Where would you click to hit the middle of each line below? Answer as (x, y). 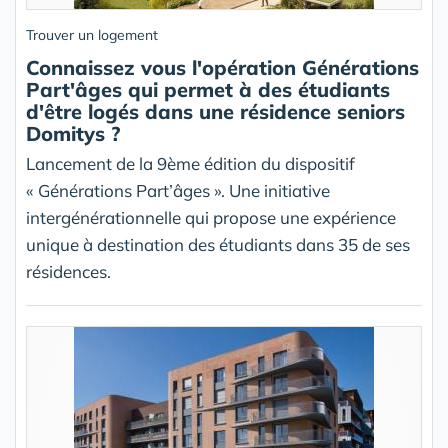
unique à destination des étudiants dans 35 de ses (218, 245)
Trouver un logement (92, 35)
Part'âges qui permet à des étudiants (208, 90)
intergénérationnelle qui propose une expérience (211, 218)
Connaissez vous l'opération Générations (222, 68)
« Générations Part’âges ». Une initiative (178, 191)
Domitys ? (73, 134)
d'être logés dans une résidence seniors (215, 112)
